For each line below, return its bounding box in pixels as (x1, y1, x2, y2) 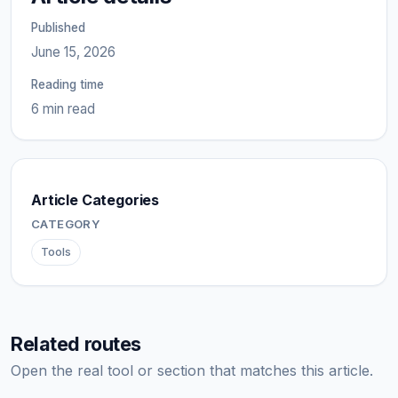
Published (31, 20, 85, 35)
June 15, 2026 (31, 43, 115, 60)
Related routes (11, 331, 141, 355)
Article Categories (31, 190, 160, 209)
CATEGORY (31, 216, 101, 231)
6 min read (31, 99, 95, 117)
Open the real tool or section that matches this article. (11, 361, 373, 379)
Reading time (31, 76, 104, 92)
